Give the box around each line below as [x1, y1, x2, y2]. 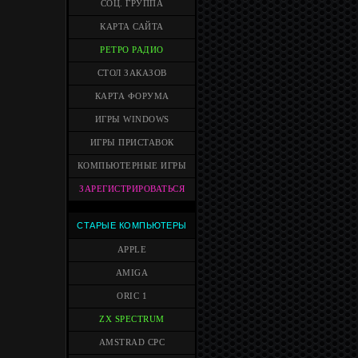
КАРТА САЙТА [100, 22, 164, 31]
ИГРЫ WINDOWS [94, 115, 169, 124]
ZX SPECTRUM [99, 315, 165, 324]
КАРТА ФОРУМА [94, 92, 169, 101]
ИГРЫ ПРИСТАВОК [89, 138, 174, 147]
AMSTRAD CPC [98, 338, 165, 347]
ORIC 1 [117, 292, 147, 300]
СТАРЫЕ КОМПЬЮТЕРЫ [77, 221, 187, 230]
